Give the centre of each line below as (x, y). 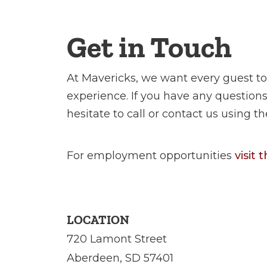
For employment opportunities (151, 156)
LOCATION (98, 220)
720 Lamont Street (117, 239)
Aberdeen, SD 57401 (120, 258)
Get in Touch (149, 47)
